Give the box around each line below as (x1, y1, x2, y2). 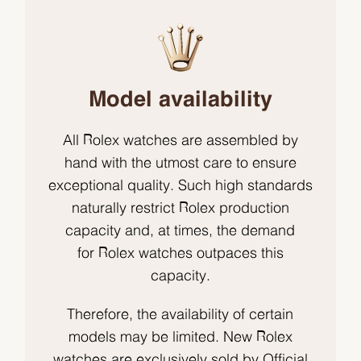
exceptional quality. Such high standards (48, 179, 313, 194)
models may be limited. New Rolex (68, 330, 293, 346)
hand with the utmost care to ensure (64, 156, 297, 172)
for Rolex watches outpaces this (77, 247, 284, 262)
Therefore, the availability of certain (67, 308, 294, 323)
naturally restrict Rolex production (71, 201, 289, 217)
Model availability (88, 89, 272, 112)
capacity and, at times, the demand (65, 224, 296, 239)
